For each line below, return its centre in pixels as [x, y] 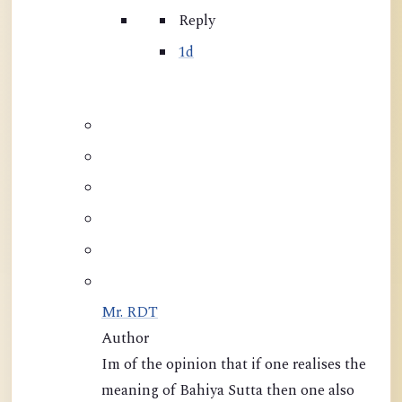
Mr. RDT [130, 313]
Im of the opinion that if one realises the [113, 365]
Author [125, 339]
